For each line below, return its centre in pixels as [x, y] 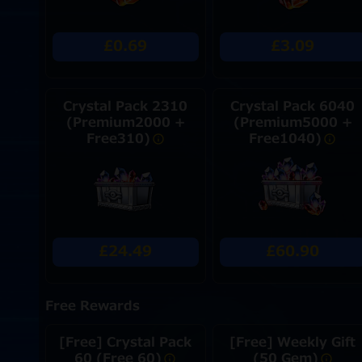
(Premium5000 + [293, 123]
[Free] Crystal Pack [126, 343]
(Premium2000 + [125, 123]
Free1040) [286, 139]
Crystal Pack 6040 [293, 107]
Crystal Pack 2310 [126, 107]
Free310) [118, 139]
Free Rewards [92, 306]
